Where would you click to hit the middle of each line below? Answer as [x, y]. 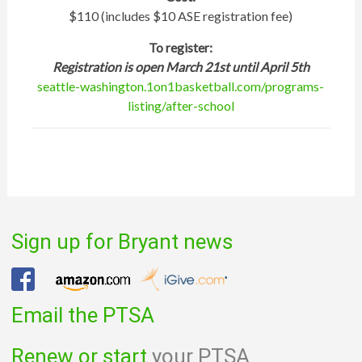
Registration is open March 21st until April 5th [181, 67]
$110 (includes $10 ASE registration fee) [181, 16]
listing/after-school [181, 105]
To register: [181, 47]
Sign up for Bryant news [122, 242]
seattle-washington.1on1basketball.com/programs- [181, 86]
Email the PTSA [82, 315]
